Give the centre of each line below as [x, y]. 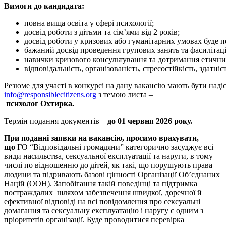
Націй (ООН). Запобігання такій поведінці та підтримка [101, 183]
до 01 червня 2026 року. [150, 121]
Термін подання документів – [56, 121]
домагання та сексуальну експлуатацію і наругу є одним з [104, 210]
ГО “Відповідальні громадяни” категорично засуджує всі [114, 147]
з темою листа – [125, 94]
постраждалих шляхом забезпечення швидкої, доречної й [103, 192]
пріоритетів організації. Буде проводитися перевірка [94, 219]
